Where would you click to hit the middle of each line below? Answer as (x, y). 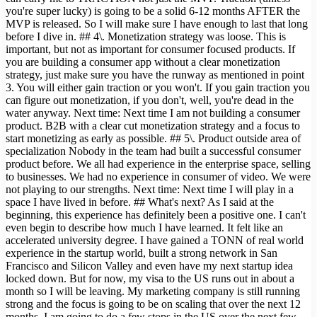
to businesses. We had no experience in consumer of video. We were (158, 177)
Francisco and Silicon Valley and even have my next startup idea (149, 266)
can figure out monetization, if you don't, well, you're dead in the (150, 100)
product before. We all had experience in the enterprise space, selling (158, 164)
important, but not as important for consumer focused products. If (150, 50)
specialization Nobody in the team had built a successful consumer (153, 151)
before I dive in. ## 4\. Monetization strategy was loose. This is (146, 37)
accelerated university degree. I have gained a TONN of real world (155, 241)
